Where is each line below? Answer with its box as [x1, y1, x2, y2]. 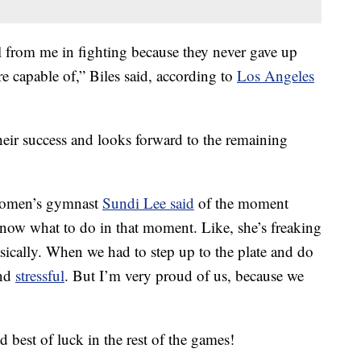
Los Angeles [237, 65, 314, 86]
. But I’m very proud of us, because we [64, 265, 304, 286]
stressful [15, 265, 64, 286]
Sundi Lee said [102, 193, 194, 214]
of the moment [194, 193, 288, 214]
